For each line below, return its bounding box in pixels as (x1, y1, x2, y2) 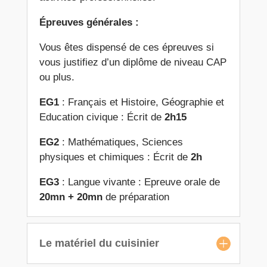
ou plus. (39, 72, 74, 83)
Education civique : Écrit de (39, 111, 164, 123)
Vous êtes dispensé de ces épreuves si (39, 42, 214, 54)
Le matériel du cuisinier (39, 237, 159, 250)
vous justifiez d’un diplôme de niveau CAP (39, 57, 226, 69)
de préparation (102, 191, 169, 203)
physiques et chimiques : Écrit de (39, 151, 191, 163)
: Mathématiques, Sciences (61, 136, 183, 148)
